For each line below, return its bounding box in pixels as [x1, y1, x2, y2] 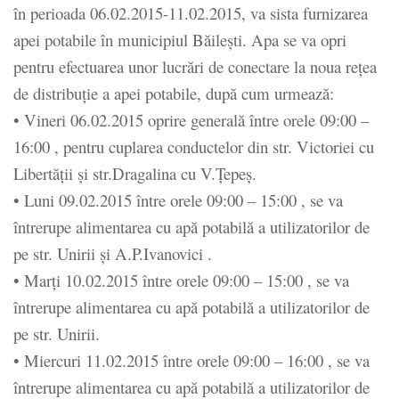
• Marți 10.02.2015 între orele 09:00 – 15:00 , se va [13, 268, 349, 291]
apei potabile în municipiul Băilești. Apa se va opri [13, 28, 346, 51]
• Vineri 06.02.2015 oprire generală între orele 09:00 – [13, 108, 369, 131]
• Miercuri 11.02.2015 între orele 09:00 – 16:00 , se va [13, 348, 370, 371]
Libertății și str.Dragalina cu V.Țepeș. [13, 161, 256, 184]
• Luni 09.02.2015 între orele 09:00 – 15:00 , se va [13, 188, 343, 211]
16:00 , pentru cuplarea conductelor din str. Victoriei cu [13, 134, 374, 158]
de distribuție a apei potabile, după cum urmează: [13, 81, 334, 104]
